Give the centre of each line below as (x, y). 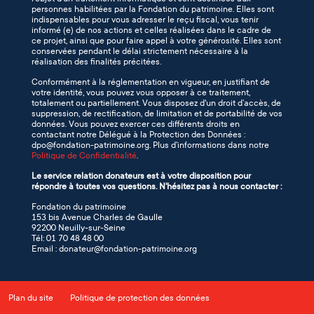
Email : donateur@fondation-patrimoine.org (114, 249)
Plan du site (31, 298)
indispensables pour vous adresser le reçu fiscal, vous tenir (145, 20)
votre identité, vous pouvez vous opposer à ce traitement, (141, 93)
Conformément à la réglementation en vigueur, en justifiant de (151, 82)
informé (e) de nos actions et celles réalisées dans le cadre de (151, 30)
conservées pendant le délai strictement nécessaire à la (140, 51)
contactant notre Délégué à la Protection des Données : (138, 135)
